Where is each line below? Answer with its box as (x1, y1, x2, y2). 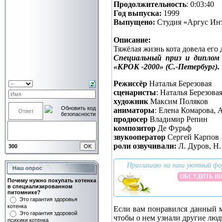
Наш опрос (12, 165, 42, 171)
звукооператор (113, 133, 167, 142)
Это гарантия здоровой (19, 210, 77, 216)
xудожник (113, 97, 150, 106)
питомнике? (7, 189, 41, 195)
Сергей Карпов (167, 133, 219, 142)
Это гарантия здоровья (19, 196, 77, 202)
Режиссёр (113, 79, 147, 88)
